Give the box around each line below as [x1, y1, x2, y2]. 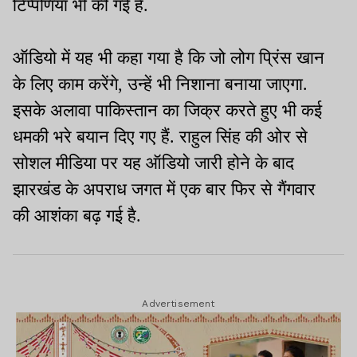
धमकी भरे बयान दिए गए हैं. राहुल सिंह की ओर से [13, 127, 308, 147]
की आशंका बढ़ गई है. [13, 206, 141, 226]
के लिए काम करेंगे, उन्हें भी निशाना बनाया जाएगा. [13, 74, 308, 95]
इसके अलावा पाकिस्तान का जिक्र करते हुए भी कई [13, 100, 322, 121]
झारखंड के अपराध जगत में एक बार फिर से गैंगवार [13, 179, 316, 200]
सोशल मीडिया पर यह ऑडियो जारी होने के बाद [13, 153, 294, 174]
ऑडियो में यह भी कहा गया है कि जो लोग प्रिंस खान [13, 48, 324, 69]
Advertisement [142, 298, 215, 310]
